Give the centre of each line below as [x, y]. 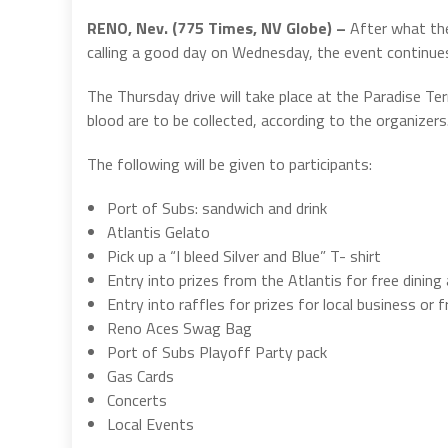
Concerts [137, 399]
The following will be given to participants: [229, 163]
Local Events [150, 423]
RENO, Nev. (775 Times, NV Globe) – [218, 27]
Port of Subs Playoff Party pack [217, 351]
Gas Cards [140, 375]
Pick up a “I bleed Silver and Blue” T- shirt [244, 255]
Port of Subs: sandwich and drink [217, 207]
